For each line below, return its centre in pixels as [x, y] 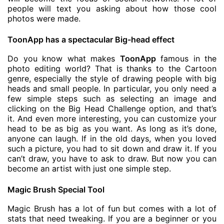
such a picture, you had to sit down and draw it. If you [112, 148]
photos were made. [44, 18]
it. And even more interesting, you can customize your [112, 118]
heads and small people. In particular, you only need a [112, 88]
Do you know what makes [64, 58]
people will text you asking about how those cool [112, 8]
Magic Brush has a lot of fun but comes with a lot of [112, 208]
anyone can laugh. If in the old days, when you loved [112, 138]
